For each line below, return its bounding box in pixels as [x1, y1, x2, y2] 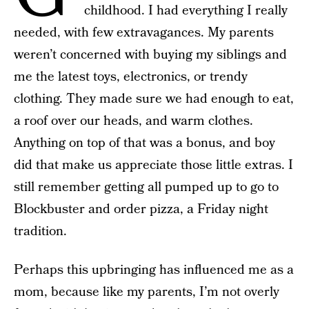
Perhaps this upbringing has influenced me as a [14, 261, 294, 279]
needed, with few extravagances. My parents [14, 23, 274, 42]
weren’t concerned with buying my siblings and [14, 46, 287, 64]
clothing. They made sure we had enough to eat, [14, 90, 294, 108]
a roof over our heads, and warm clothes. [14, 112, 253, 130]
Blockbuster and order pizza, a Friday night [14, 200, 268, 219]
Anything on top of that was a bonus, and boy [14, 134, 275, 152]
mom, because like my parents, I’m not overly [14, 283, 279, 301]
